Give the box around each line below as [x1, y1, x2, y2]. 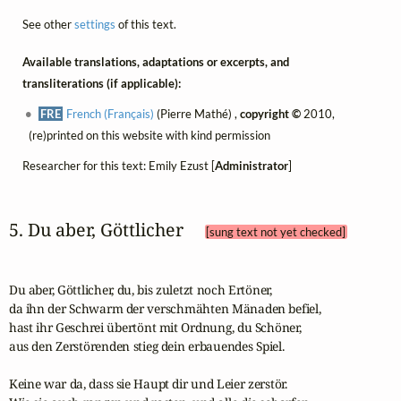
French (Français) [66, 106, 155, 121]
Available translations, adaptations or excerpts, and [21, 54, 289, 69]
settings [73, 16, 115, 31]
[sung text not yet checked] [206, 225, 346, 240]
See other [21, 16, 74, 31]
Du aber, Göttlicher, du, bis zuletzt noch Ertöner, [8, 280, 272, 298]
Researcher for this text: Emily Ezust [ [21, 158, 215, 174]
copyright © [240, 106, 302, 121]
